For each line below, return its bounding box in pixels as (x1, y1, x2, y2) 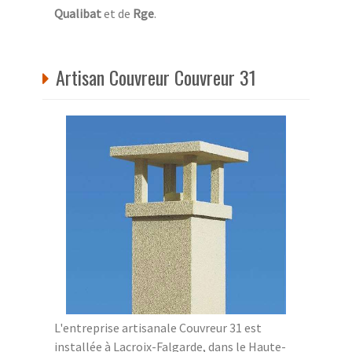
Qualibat (54, 5, 101, 21)
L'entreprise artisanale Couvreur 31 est (54, 319, 262, 335)
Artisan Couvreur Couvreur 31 (56, 62, 256, 91)
